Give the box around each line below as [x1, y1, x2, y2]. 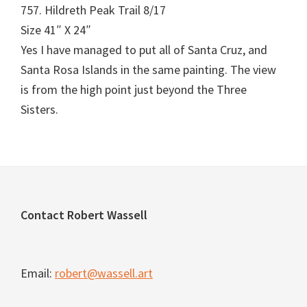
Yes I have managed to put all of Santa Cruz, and [21, 42, 267, 58]
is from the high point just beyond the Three [21, 82, 247, 97]
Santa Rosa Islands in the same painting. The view [21, 62, 276, 77]
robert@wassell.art [55, 265, 153, 281]
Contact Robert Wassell [21, 207, 147, 223]
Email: [21, 265, 55, 281]
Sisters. [21, 101, 58, 117]
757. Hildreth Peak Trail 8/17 [21, 2, 166, 18]
